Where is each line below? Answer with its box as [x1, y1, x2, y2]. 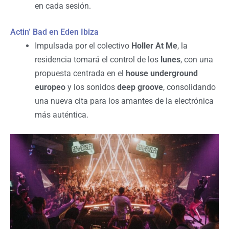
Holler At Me [131, 41, 177, 51]
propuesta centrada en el [35, 68, 126, 79]
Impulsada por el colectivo [35, 41, 131, 51]
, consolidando [163, 82, 216, 93]
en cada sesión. [35, 1, 91, 11]
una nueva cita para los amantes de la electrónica [35, 96, 214, 106]
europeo [35, 82, 65, 93]
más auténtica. [35, 110, 88, 120]
